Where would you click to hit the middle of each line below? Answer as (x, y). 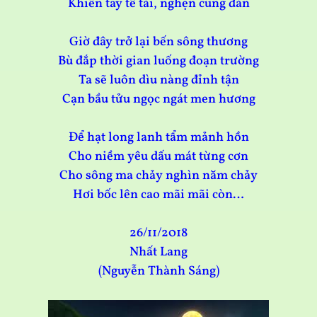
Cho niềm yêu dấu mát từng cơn (158, 157)
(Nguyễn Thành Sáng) (158, 272)
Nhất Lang (158, 253)
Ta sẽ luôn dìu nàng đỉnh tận (158, 81)
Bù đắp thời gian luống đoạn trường (158, 62)
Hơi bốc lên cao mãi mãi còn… (158, 195)
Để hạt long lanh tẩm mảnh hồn (158, 138)
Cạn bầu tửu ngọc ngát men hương (158, 100)
